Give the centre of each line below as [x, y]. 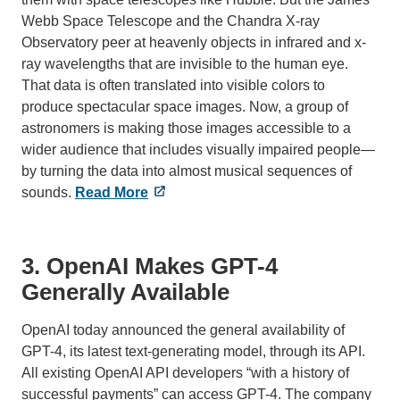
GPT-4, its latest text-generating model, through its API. [193, 351]
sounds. [48, 192]
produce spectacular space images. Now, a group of [185, 106]
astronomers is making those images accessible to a [186, 128]
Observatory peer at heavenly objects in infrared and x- [194, 42]
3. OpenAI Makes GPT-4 [150, 266]
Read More [112, 192]
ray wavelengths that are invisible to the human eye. [185, 63]
